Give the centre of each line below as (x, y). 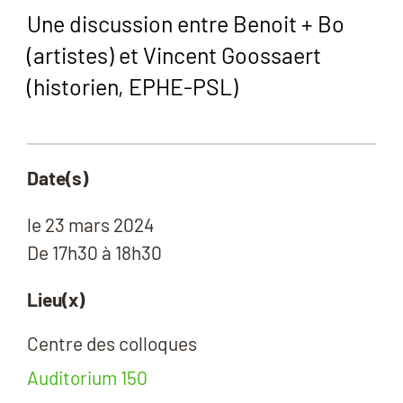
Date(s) (58, 177)
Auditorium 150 (87, 377)
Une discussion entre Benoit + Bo (186, 23)
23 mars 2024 (98, 224)
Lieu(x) (56, 299)
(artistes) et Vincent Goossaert (174, 54)
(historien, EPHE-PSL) (133, 86)
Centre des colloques (112, 343)
